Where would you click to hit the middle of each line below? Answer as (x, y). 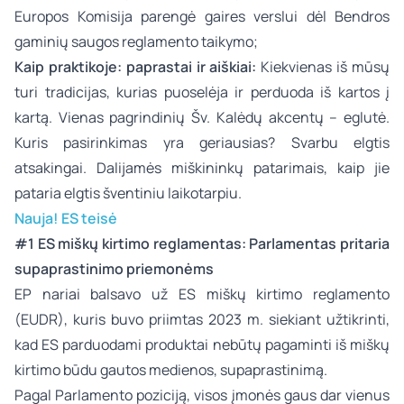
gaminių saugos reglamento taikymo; (136, 41)
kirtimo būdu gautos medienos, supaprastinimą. (171, 370)
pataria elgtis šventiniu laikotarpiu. (128, 193)
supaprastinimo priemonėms (114, 269)
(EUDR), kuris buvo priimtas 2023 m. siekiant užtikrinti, (202, 319)
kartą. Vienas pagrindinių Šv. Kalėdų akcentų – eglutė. (202, 117)
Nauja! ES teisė (67, 218)
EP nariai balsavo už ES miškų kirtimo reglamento (202, 294)
